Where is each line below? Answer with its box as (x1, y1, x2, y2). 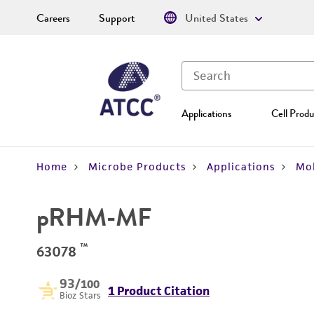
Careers (36, 10, 70, 27)
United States (185, 10, 248, 27)
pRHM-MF (36, 199, 151, 235)
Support (99, 10, 135, 27)
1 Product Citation (108, 283, 210, 299)
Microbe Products (88, 160, 186, 173)
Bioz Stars (60, 289, 101, 301)
